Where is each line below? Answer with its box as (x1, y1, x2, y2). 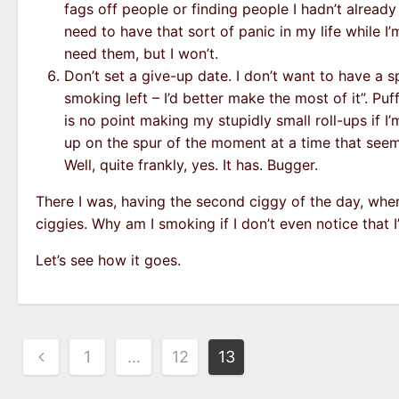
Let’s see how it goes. (36, 251, 181, 270)
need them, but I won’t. (64, 45, 218, 63)
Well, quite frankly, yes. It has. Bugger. (64, 156, 318, 175)
